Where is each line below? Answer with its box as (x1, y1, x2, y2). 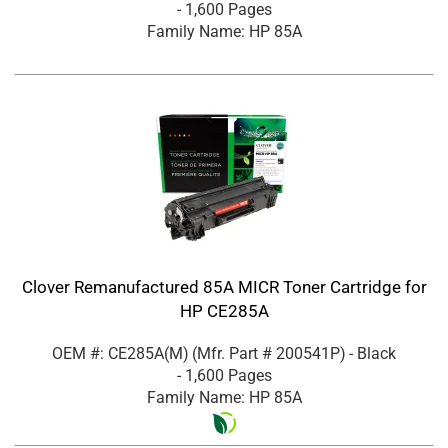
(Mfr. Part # (192, 343, 276, 363)
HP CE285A (179, 300, 269, 321)
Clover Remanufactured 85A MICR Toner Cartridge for (21, 276, 427, 297)
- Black (349, 343, 396, 363)
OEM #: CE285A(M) (52, 343, 189, 363)
